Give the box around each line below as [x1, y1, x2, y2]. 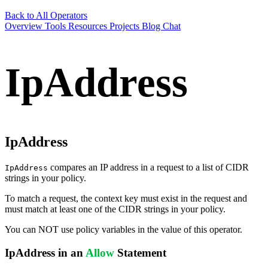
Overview [5, 21, 45, 31]
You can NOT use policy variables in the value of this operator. [5, 224, 242, 235]
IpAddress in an [5, 246, 86, 259]
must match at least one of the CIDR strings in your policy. [5, 204, 226, 215]
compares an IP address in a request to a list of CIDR [48, 162, 249, 173]
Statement [114, 246, 166, 259]
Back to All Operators [5, 10, 87, 20]
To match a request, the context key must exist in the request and [5, 193, 247, 204]
